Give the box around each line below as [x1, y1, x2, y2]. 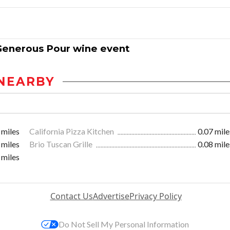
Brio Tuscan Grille [29, 139, 94, 149]
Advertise [92, 190, 129, 202]
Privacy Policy [129, 190, 182, 202]
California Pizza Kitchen [29, 126, 116, 137]
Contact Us [50, 190, 93, 202]
